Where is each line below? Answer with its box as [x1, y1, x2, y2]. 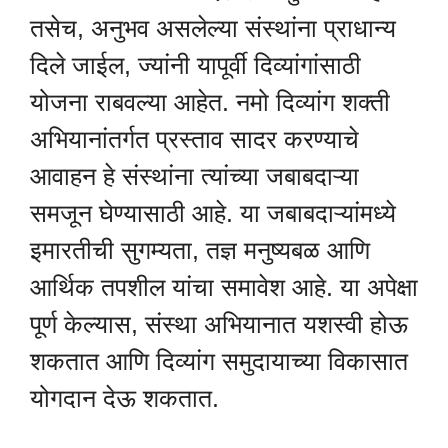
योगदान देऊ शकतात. [30, 384, 219, 413]
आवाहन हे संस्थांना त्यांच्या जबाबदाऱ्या [30, 162, 359, 191]
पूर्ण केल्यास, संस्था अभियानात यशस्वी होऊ [30, 310, 408, 339]
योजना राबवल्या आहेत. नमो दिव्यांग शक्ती [30, 88, 390, 117]
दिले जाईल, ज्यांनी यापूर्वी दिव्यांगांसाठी [30, 51, 361, 80]
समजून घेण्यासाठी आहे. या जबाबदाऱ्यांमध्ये [30, 199, 396, 228]
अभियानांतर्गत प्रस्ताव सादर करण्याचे [30, 125, 359, 154]
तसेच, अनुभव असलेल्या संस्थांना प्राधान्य [30, 14, 396, 43]
